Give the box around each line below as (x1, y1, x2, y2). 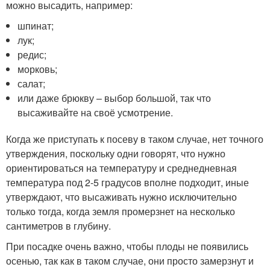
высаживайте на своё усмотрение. (17, 105, 174, 119)
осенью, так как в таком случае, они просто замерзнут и (6, 254, 254, 268)
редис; (17, 48, 47, 61)
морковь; (17, 62, 58, 76)
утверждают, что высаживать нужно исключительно (6, 190, 237, 204)
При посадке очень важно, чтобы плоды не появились (6, 239, 248, 253)
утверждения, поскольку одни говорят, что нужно (6, 146, 225, 160)
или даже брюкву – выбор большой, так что (17, 91, 212, 105)
